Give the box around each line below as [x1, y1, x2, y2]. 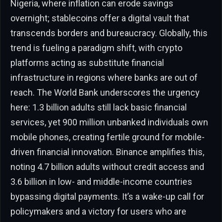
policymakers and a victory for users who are [10, 206, 186, 217]
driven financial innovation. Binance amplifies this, [10, 146, 204, 157]
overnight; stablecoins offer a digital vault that [10, 12, 189, 23]
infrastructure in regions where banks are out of [10, 72, 198, 83]
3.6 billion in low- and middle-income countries [10, 176, 192, 187]
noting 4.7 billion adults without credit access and [10, 161, 204, 172]
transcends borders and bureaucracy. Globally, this [10, 27, 208, 38]
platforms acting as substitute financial [10, 57, 164, 68]
